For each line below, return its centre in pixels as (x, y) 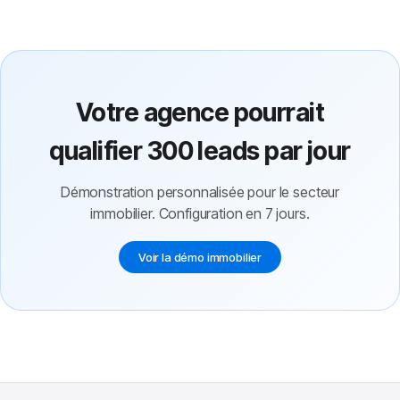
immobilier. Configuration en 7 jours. (200, 213)
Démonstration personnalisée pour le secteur (200, 192)
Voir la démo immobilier (200, 257)
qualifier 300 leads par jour (200, 151)
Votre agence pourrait (200, 112)
